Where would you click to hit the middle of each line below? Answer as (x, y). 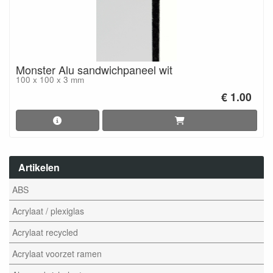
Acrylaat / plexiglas (48, 211)
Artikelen (39, 167)
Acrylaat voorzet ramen (57, 253)
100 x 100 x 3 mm (50, 80)
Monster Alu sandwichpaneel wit (94, 69)
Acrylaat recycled (45, 232)
